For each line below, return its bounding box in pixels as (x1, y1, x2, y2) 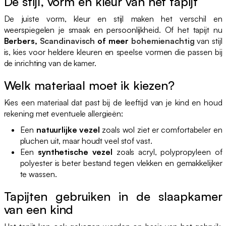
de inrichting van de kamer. (4, 58, 96, 68)
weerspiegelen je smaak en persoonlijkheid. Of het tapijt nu (4, 24, 222, 35)
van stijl (194, 35, 222, 46)
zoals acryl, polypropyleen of (112, 146, 222, 157)
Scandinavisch (39, 35, 95, 46)
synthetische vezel (34, 146, 113, 157)
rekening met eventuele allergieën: (4, 108, 124, 119)
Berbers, (4, 35, 40, 46)
